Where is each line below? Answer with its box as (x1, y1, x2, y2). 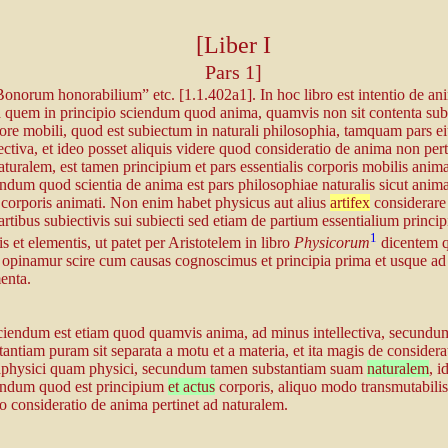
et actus (167, 378, 215, 395)
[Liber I (195, 32, 271, 58)
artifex (329, 194, 370, 211)
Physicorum (293, 234, 370, 252)
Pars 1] (204, 61, 262, 83)
